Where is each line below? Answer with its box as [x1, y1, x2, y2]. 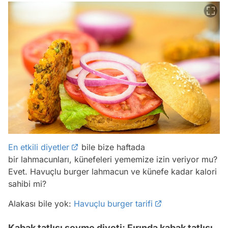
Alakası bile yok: [8, 198, 74, 209]
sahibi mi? [8, 179, 46, 189]
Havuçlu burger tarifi [74, 198, 153, 209]
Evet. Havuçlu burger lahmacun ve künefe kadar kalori [8, 166, 217, 177]
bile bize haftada [79, 142, 145, 153]
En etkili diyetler [8, 142, 69, 153]
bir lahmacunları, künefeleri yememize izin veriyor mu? [8, 154, 217, 165]
